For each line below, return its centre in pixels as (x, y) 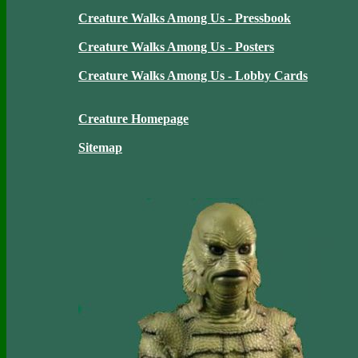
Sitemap (100, 147)
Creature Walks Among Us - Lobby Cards (193, 76)
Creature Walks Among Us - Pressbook (185, 18)
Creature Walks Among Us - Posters (176, 47)
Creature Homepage (133, 119)
